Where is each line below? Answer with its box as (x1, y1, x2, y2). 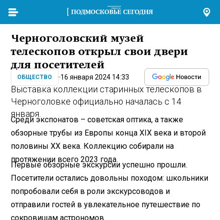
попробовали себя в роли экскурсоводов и (11, 186, 170, 196)
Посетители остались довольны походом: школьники (11, 173, 209, 183)
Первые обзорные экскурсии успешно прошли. (11, 160, 188, 169)
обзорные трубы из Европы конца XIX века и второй (11, 128, 206, 137)
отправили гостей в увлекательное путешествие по (11, 199, 201, 209)
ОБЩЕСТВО (17, 74, 53, 81)
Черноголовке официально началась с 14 (11, 96, 182, 107)
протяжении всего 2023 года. (11, 154, 118, 164)
